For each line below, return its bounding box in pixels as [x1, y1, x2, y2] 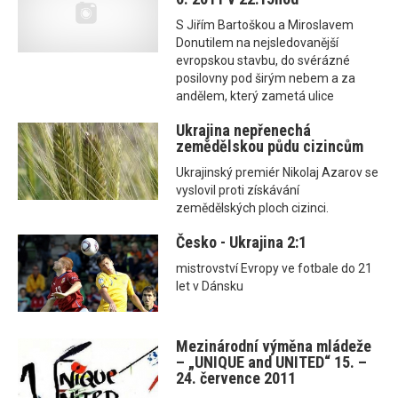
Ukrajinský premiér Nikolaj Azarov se [176, 164, 379, 179]
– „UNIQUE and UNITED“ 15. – [176, 352, 368, 371]
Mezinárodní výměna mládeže [176, 336, 372, 355]
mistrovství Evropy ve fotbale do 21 [176, 260, 373, 275]
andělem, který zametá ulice [176, 88, 335, 103]
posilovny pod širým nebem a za [176, 70, 356, 85]
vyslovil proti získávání [176, 182, 300, 197]
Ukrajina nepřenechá [176, 120, 312, 139]
